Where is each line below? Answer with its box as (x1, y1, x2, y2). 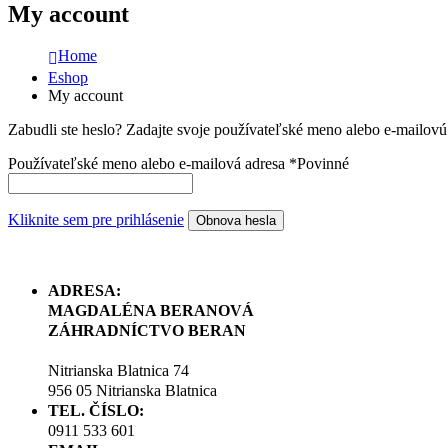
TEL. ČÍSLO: (48, 402, 144, 420)
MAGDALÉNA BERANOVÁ (48, 302, 254, 320)
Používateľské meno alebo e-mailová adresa (8, 155, 289, 173)
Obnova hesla (196, 213, 276, 229)
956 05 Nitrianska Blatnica (48, 382, 217, 400)
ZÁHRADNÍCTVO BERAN (48, 322, 246, 340)
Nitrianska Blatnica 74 (48, 362, 189, 380)
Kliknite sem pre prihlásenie (8, 211, 184, 229)
